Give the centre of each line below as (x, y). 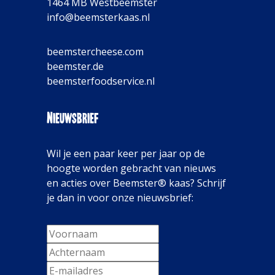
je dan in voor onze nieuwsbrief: (120, 198)
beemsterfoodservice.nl (101, 81)
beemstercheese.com (95, 52)
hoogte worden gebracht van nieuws (131, 168)
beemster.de (75, 66)
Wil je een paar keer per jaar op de (126, 153)
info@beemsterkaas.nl (98, 17)
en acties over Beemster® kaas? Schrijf (136, 183)
